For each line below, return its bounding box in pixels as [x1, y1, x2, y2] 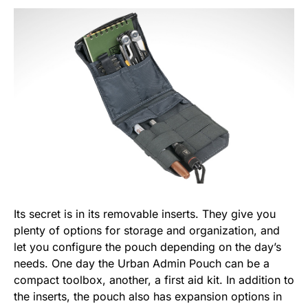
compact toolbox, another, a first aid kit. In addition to [14, 273, 294, 287]
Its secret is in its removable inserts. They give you [14, 207, 276, 221]
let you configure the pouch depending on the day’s [14, 240, 281, 254]
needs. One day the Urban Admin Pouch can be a [14, 256, 269, 271]
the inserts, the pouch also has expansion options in [14, 289, 282, 304]
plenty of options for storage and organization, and [14, 223, 280, 238]
